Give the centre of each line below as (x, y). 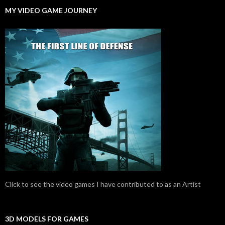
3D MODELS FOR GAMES (47, 219)
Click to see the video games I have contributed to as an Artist (103, 184)
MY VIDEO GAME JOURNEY (51, 11)
